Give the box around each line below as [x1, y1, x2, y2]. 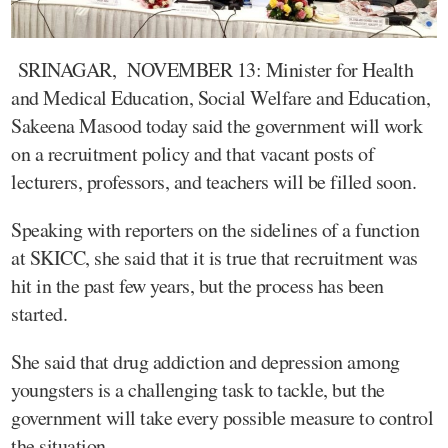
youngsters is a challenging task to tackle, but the [11, 375, 385, 403]
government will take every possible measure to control [11, 403, 433, 431]
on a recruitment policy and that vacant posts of [11, 139, 374, 167]
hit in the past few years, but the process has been [11, 271, 384, 299]
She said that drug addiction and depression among [11, 347, 400, 375]
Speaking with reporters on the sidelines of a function [11, 215, 419, 243]
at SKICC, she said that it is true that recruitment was [11, 243, 418, 271]
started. [11, 299, 67, 327]
